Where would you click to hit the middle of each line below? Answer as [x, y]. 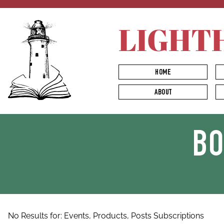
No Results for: [36, 216]
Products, [112, 216]
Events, [78, 216]
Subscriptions [179, 216]
